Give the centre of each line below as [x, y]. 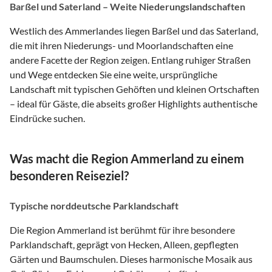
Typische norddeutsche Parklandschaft [94, 205]
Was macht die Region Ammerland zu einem [127, 158]
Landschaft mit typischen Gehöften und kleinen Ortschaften [134, 89]
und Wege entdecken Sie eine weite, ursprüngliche [114, 74]
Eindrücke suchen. [47, 118]
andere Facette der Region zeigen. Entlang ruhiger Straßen [130, 59]
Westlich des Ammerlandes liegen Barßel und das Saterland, [134, 30]
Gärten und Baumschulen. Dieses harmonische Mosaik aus [131, 259]
